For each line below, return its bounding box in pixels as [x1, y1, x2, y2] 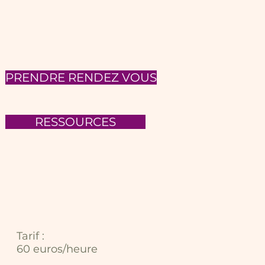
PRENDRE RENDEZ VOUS [5, 70, 157, 85]
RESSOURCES [35, 115, 116, 129]
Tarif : [17, 230, 44, 243]
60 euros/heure [17, 243, 98, 256]
